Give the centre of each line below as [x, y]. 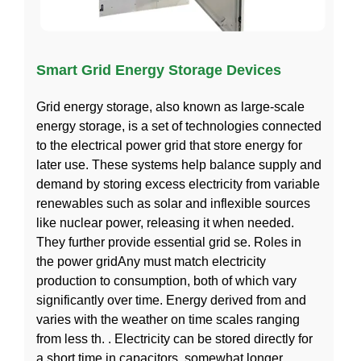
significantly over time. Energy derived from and [171, 300]
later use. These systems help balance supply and [179, 164]
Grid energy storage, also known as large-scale [170, 106]
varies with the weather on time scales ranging [168, 319]
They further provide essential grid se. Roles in [169, 242]
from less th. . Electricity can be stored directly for [174, 338]
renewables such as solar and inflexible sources [173, 203]
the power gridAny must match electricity [151, 261]
